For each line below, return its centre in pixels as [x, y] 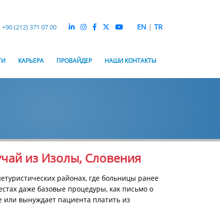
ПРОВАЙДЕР [74, 61]
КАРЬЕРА [31, 61]
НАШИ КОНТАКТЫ [130, 61]
